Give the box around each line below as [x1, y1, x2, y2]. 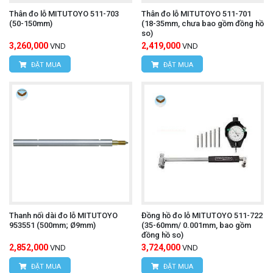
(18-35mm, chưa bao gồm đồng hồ [141, 19, 264, 29]
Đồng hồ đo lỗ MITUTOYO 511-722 [141, 210, 263, 220]
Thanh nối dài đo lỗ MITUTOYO [9, 210, 58, 220]
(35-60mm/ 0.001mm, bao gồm [141, 220, 251, 230]
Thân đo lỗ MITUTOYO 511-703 [9, 9, 119, 19]
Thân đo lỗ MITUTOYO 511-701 [141, 9, 251, 19]
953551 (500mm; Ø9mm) [9, 220, 96, 230]
